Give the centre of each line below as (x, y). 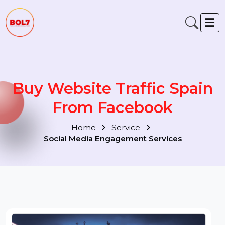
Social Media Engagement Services (119, 146)
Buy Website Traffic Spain (118, 93)
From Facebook (119, 113)
